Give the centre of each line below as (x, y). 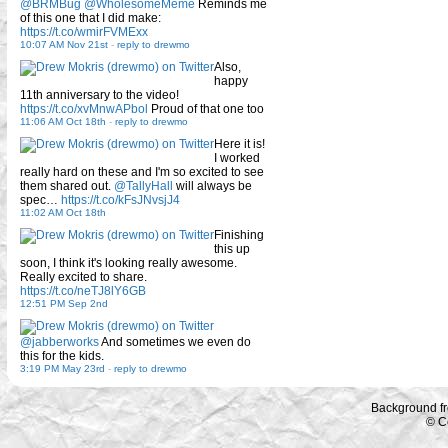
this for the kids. (62, 355)
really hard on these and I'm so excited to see (142, 171)
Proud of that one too (206, 108)
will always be (212, 185)
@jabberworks (59, 341)
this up (232, 248)
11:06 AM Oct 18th (63, 121)
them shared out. (67, 185)
